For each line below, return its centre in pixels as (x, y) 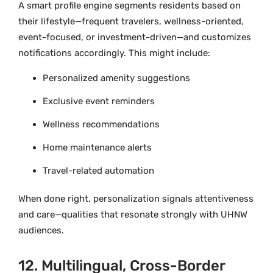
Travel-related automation (98, 170)
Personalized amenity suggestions (116, 78)
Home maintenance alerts (97, 147)
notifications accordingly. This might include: (114, 53)
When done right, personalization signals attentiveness (136, 198)
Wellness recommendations (101, 124)
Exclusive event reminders (99, 101)
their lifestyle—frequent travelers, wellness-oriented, (131, 22)
